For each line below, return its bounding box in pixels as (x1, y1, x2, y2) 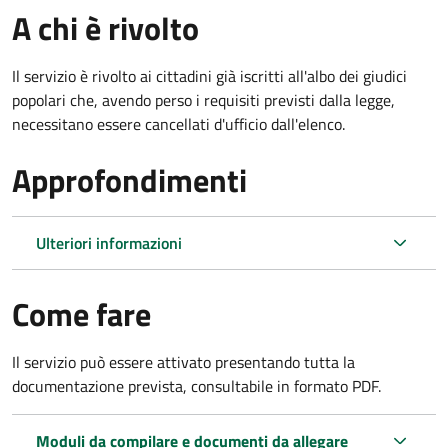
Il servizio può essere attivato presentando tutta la (12, 349, 355, 374)
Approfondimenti (12, 155, 247, 204)
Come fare (12, 289, 151, 338)
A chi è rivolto (12, 3, 199, 52)
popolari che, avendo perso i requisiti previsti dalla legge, (12, 87, 395, 112)
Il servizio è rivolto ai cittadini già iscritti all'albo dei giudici (12, 63, 407, 88)
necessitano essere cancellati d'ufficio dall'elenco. (12, 111, 345, 136)
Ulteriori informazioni (36, 230, 182, 255)
